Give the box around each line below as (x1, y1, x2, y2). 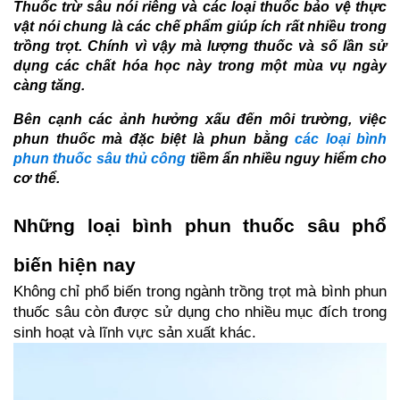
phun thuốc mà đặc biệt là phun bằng (13, 130, 295, 146)
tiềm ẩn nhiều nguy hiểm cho (186, 150, 387, 166)
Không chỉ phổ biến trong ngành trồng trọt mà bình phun (13, 281, 387, 300)
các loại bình (295, 130, 387, 146)
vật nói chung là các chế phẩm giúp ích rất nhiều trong (13, 18, 387, 34)
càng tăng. (13, 77, 85, 93)
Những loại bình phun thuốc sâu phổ (13, 214, 387, 237)
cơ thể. (13, 170, 60, 186)
